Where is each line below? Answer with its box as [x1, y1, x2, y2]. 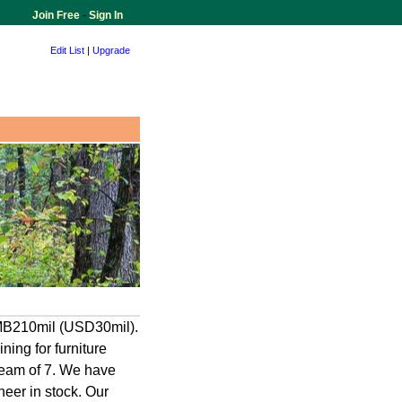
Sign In [86, 9, 123, 22]
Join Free [32, 9, 83, 22]
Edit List [50, 45, 84, 56]
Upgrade [92, 45, 130, 56]
